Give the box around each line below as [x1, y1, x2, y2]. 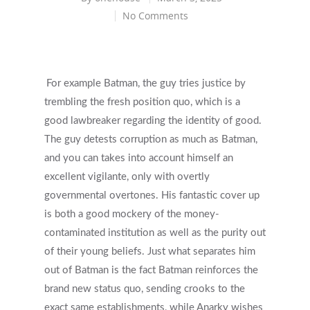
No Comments [122, 9, 188, 22]
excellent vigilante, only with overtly [44, 172, 210, 182]
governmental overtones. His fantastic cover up [44, 190, 259, 201]
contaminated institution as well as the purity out [44, 228, 266, 238]
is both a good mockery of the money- [44, 209, 219, 219]
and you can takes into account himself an [44, 153, 233, 163]
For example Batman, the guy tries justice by [46, 78, 246, 89]
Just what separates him [147, 246, 255, 257]
